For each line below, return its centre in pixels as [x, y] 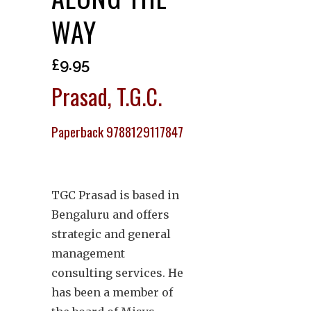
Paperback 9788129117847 [117, 131]
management [88, 253]
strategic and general [111, 234]
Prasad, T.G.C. [107, 96]
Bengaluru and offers [110, 214]
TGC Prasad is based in [115, 195]
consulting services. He [117, 272]
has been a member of [112, 292]
